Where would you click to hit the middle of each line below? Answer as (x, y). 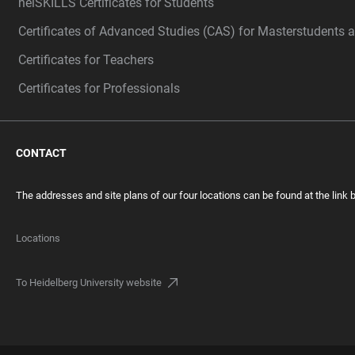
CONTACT (41, 153)
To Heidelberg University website (89, 282)
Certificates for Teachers (86, 59)
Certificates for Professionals (99, 88)
